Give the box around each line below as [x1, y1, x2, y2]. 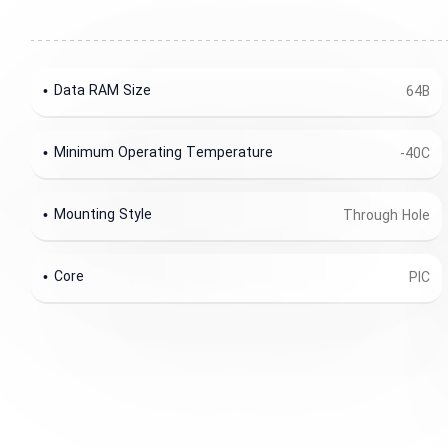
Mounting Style [54, 205, 153, 225]
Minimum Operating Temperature [54, 143, 274, 163]
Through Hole [343, 206, 431, 226]
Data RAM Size [54, 81, 152, 101]
